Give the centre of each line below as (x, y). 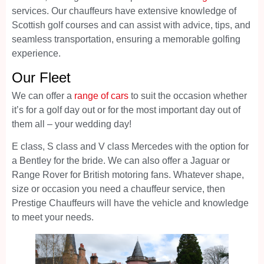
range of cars (101, 95)
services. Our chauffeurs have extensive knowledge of (124, 11)
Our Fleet (41, 77)
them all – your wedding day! (72, 124)
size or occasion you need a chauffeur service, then (118, 189)
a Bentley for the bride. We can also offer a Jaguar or (121, 160)
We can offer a (43, 95)
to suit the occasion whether (188, 95)
